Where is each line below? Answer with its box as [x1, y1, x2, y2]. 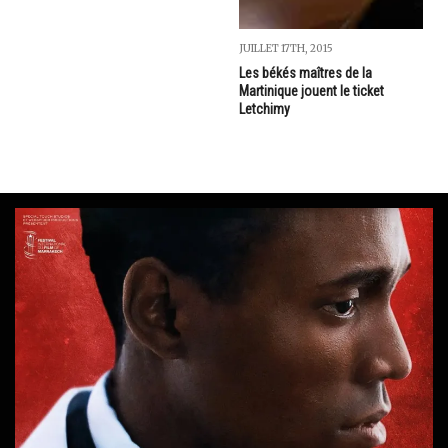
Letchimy [239, 100, 290, 117]
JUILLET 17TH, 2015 [239, 41, 333, 55]
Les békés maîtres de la [239, 64, 372, 81]
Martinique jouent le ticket [239, 82, 384, 99]
